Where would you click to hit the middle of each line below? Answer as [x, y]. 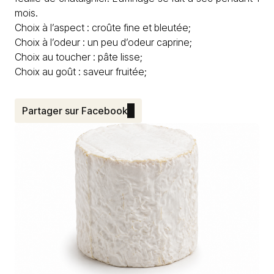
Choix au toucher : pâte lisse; [79, 57]
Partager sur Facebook [75, 111]
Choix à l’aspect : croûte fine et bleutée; [103, 28]
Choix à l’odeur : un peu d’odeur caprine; [103, 42]
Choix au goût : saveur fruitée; [81, 72]
